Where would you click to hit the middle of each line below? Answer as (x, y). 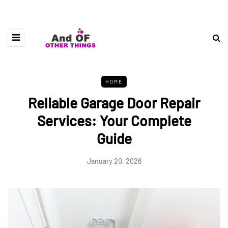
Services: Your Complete (114, 120)
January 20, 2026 (114, 161)
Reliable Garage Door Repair (114, 103)
